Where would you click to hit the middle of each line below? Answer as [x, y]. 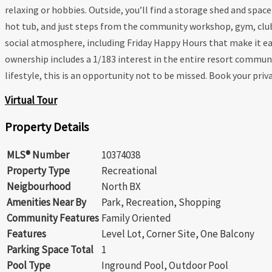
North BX [121, 187]
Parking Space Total [50, 250]
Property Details [47, 127]
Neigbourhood [39, 187]
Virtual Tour [31, 100]
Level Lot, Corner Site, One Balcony [178, 234]
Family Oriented [136, 218]
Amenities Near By [46, 202]
